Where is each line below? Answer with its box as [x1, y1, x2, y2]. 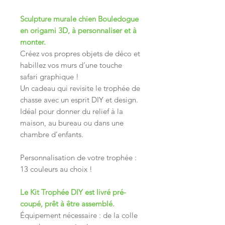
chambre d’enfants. [20, 130, 85, 140]
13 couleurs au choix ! [20, 164, 92, 174]
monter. [20, 37, 48, 47]
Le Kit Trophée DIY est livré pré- [20, 187, 126, 197]
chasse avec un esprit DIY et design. [20, 95, 140, 105]
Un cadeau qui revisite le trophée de [20, 83, 140, 93]
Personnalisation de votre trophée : [20, 153, 137, 163]
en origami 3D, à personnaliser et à [20, 26, 137, 36]
